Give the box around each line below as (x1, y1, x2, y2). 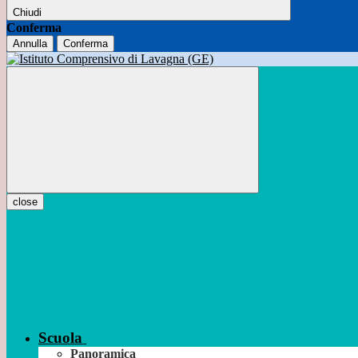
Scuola (38, 329, 82, 347)
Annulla (13, 38, 47, 50)
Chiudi (13, 6, 42, 19)
